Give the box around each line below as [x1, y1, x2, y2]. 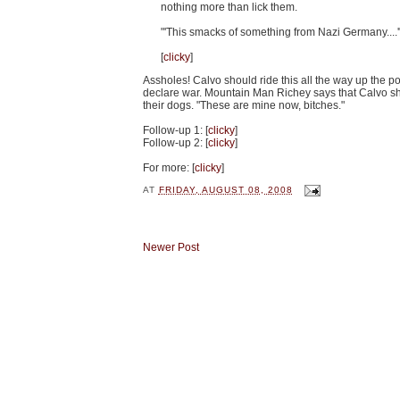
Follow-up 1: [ [142, 124, 208, 137]
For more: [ [142, 162, 195, 175]
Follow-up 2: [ [142, 137, 208, 150]
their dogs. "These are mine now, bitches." [142, 99, 345, 112]
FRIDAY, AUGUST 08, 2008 [158, 185, 293, 196]
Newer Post [142, 240, 199, 254]
